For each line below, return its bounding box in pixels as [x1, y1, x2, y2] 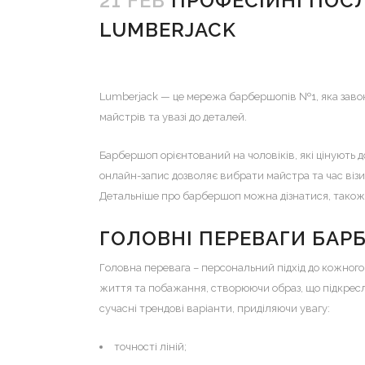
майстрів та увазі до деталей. [99, 110, 247, 123]
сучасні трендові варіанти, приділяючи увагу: [99, 301, 330, 314]
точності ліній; [114, 340, 187, 353]
